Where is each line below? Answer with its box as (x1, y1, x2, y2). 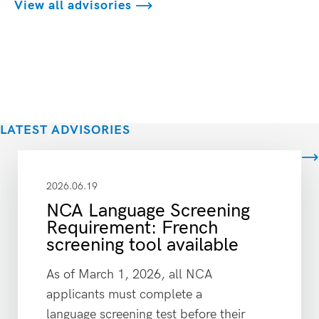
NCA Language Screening (46, 200, 250, 222)
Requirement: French (46, 217, 219, 239)
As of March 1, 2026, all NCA (46, 267, 212, 282)
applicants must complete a (46, 287, 202, 302)
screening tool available (46, 234, 239, 256)
